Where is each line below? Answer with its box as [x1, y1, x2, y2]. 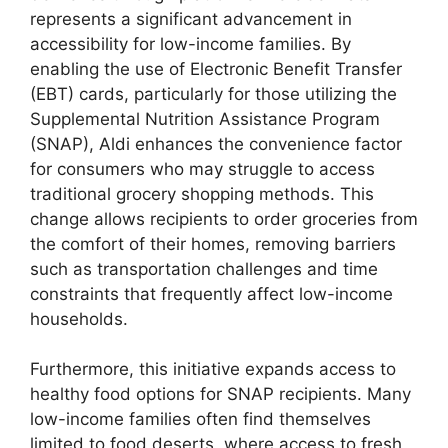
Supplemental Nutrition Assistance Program [30, 108, 380, 129]
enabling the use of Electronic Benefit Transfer [30, 58, 402, 79]
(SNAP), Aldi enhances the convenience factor [30, 133, 402, 154]
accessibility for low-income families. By [30, 33, 351, 54]
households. [30, 308, 128, 329]
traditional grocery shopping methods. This [30, 183, 374, 204]
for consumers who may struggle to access [30, 158, 375, 179]
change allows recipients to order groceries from [30, 208, 418, 229]
